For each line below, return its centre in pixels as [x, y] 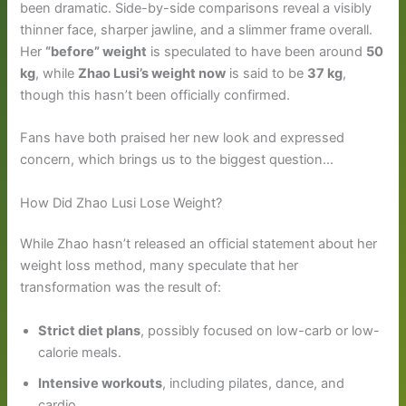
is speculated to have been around [257, 51]
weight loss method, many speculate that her [159, 266]
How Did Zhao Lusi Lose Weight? [121, 203]
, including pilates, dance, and [254, 383]
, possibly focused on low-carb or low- [261, 330]
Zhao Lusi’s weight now [152, 73]
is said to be [267, 73]
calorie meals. [80, 352]
